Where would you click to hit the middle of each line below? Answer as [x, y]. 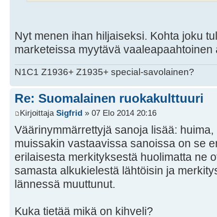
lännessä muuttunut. [65, 184]
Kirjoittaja [38, 113]
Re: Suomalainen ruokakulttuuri [109, 99]
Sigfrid [69, 113]
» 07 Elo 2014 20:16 [119, 113]
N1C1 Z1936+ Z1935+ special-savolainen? [104, 72]
